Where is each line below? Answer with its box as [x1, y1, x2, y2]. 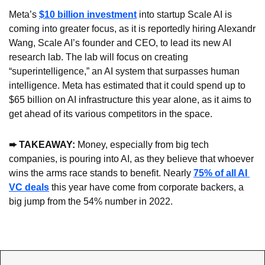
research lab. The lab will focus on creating [9, 51, 188, 62]
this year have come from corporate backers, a [49, 182, 244, 192]
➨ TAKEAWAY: [9, 139, 77, 150]
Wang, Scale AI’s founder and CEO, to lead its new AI [9, 37, 231, 48]
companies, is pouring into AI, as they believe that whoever [9, 153, 254, 164]
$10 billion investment [39, 9, 137, 20]
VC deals [9, 182, 49, 192]
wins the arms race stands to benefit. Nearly [9, 167, 193, 178]
